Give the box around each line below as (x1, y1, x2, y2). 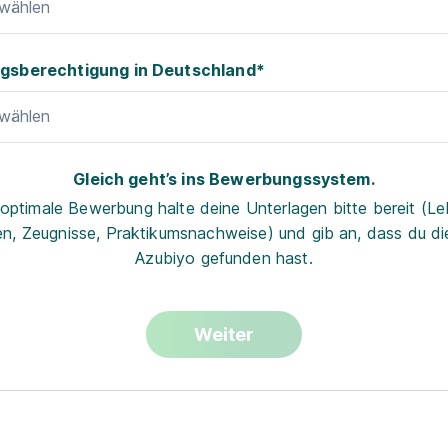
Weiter (194, 324, 254, 345)
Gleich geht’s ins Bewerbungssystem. (73, 169, 375, 189)
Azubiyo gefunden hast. (135, 248, 313, 268)
